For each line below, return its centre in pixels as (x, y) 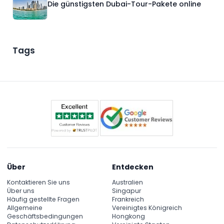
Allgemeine (25, 207)
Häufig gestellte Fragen (43, 199)
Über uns (21, 190)
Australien (127, 182)
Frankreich (128, 199)
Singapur (126, 190)
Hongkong (128, 216)
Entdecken (133, 167)
